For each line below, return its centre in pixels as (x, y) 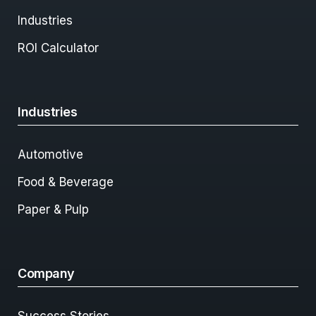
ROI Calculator (58, 48)
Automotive (50, 155)
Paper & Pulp (53, 210)
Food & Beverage (66, 182)
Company (46, 274)
